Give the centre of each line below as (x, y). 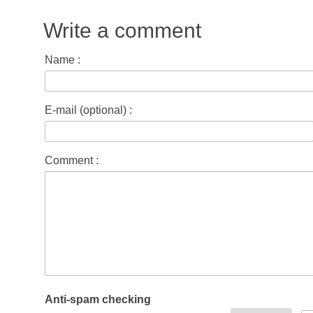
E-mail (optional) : (88, 110)
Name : (63, 60)
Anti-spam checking (98, 299)
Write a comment (122, 30)
